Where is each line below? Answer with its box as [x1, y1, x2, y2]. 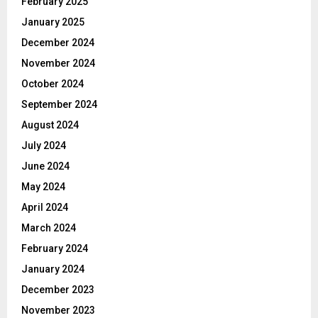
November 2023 [21, 305, 95, 317]
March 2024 [21, 222, 76, 234]
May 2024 [21, 181, 65, 193]
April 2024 [21, 202, 68, 214]
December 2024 [21, 37, 94, 49]
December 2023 [21, 284, 94, 296]
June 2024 [21, 160, 70, 172]
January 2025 [21, 16, 84, 28]
